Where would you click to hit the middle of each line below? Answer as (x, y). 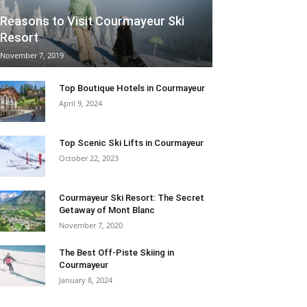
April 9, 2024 (81, 103)
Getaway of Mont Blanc (107, 210)
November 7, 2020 (91, 225)
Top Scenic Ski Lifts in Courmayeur (131, 143)
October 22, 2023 (89, 158)
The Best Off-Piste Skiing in (116, 253)
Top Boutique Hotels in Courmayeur (132, 88)
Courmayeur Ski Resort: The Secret (132, 198)
